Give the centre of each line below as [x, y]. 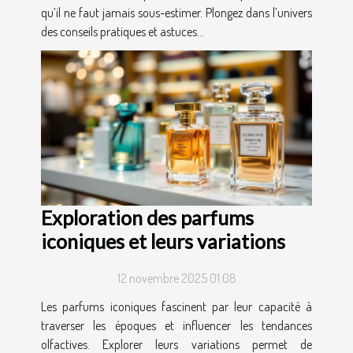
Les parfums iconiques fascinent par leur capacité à [176, 306]
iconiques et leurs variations [163, 241]
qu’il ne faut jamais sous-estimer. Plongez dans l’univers [176, 13]
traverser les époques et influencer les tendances [176, 325]
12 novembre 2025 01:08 [176, 278]
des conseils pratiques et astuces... [123, 32]
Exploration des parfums [147, 217]
